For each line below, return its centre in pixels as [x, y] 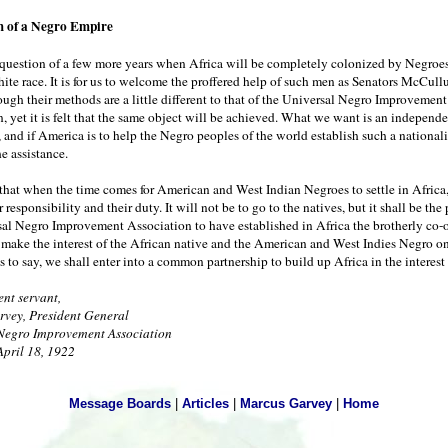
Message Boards [120, 403]
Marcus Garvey [286, 403]
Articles [205, 403]
